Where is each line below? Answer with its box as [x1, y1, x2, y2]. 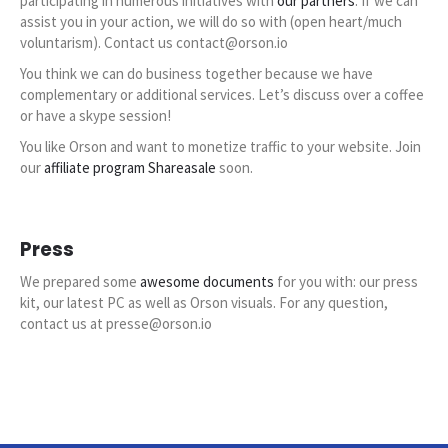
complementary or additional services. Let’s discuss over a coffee [20, 85, 424, 105]
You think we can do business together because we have [20, 64, 373, 84]
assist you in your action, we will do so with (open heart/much [20, 12, 402, 32]
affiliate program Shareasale [44, 158, 216, 178]
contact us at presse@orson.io [20, 314, 212, 334]
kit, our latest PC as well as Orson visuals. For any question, [20, 293, 388, 313]
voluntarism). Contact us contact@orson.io [20, 33, 288, 53]
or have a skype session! [20, 106, 171, 126]
